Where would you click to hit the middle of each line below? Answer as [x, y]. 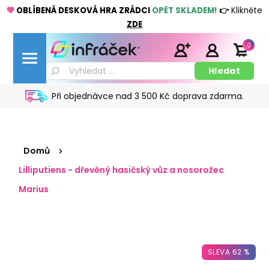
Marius [34, 189]
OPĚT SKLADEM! [185, 11]
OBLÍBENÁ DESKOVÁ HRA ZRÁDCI [83, 11]
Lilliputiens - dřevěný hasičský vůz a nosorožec [122, 170]
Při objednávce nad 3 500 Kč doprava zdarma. [148, 96]
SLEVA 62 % [228, 252]
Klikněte [246, 11]
